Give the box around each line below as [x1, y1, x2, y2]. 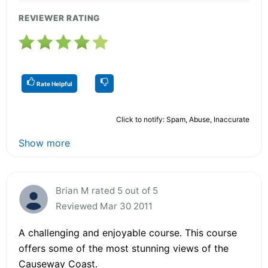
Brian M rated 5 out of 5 [56, 184, 158, 196]
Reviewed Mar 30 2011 [56, 200, 153, 212]
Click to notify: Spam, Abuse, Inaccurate [116, 114, 249, 124]
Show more [19, 136, 70, 149]
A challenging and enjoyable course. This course [19, 226, 237, 239]
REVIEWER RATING [19, 13, 100, 23]
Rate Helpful [35, 80, 72, 87]
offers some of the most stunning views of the [19, 242, 229, 254]
